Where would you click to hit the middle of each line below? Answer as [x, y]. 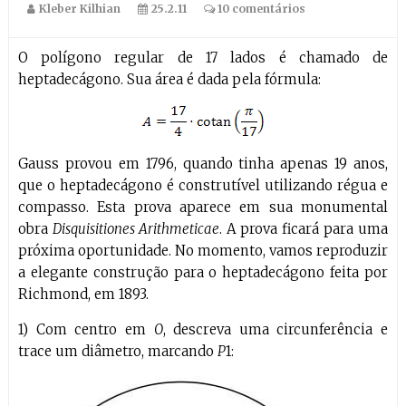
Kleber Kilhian [81, 9]
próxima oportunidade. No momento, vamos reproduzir [203, 251]
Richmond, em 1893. [83, 294]
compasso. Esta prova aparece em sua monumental [203, 207]
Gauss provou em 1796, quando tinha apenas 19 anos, [203, 164]
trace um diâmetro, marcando [117, 351]
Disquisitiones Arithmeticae [135, 229]
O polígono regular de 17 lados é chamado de [203, 58]
